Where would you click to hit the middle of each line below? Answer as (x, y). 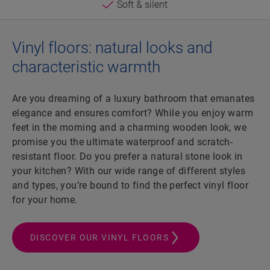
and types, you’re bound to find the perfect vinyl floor (130, 186)
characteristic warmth (86, 67)
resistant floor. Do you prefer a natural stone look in (127, 157)
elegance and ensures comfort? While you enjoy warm (133, 113)
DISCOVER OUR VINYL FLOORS (99, 238)
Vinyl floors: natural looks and (112, 48)
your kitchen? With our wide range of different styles (129, 171)
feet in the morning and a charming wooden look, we (129, 128)
